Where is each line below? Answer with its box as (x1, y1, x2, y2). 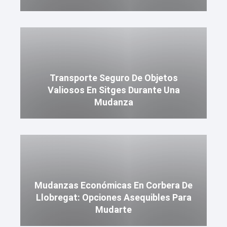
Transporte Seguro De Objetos (49, 72, 178, 83)
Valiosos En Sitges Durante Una (47, 85, 180, 95)
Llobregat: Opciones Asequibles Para (35, 192, 192, 203)
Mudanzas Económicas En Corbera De (34, 180, 193, 191)
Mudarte (95, 204, 132, 215)
